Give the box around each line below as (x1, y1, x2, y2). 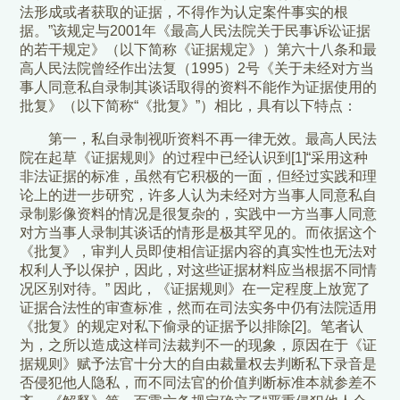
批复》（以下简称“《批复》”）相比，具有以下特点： (20, 98, 358, 114)
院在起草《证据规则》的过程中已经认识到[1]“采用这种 (20, 150, 369, 166)
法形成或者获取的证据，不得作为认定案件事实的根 (20, 4, 349, 21)
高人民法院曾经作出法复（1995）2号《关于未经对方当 (20, 61, 375, 77)
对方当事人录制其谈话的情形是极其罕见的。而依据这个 (20, 225, 378, 241)
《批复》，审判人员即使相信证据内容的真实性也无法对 (20, 244, 378, 260)
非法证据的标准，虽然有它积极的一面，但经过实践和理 (20, 169, 378, 185)
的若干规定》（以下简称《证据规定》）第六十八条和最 (20, 42, 378, 58)
